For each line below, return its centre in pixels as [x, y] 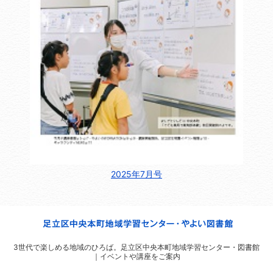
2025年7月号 [136, 174]
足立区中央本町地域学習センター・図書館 [190, 247]
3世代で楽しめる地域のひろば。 [67, 247]
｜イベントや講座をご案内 [136, 257]
